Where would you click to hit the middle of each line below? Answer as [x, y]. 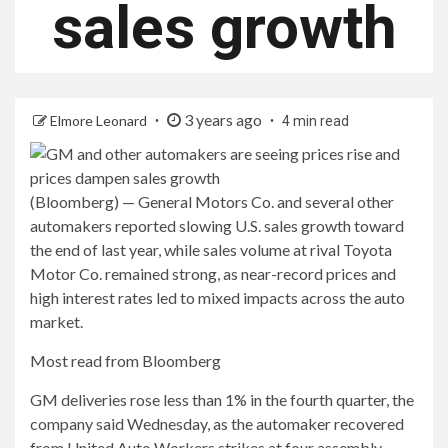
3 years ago [223, 119]
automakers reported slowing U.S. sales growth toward [217, 225]
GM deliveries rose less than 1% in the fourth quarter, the [222, 399]
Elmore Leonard [100, 120]
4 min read [315, 121]
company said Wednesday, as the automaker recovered [217, 423]
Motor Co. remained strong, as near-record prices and [213, 273]
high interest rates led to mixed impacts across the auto [217, 297]
